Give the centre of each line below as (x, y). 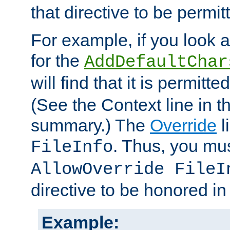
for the (57, 61)
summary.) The (90, 126)
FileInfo (72, 148)
